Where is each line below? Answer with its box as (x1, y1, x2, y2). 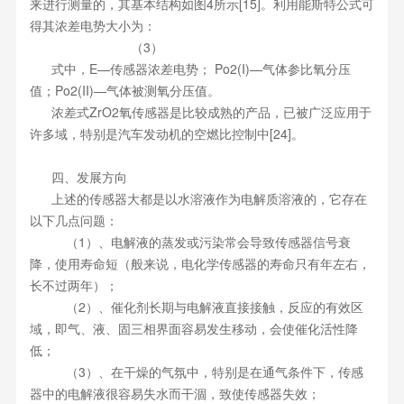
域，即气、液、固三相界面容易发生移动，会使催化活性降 (29, 319, 358, 337)
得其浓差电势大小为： (29, 16, 156, 34)
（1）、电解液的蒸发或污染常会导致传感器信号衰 (29, 233, 351, 251)
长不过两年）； (29, 276, 118, 294)
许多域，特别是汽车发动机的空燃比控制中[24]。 (29, 124, 304, 142)
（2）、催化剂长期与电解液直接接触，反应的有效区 (29, 298, 363, 316)
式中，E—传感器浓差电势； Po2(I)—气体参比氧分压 (29, 60, 351, 78)
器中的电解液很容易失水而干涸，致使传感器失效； (29, 384, 320, 402)
